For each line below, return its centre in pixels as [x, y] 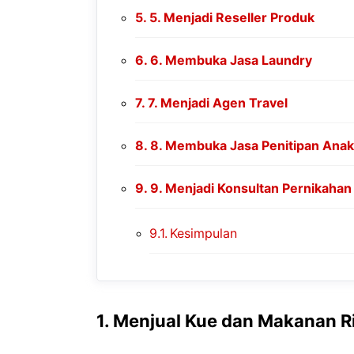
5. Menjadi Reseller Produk [232, 17]
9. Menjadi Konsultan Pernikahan [251, 188]
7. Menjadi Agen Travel [218, 102]
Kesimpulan [204, 233]
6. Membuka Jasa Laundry [232, 60]
